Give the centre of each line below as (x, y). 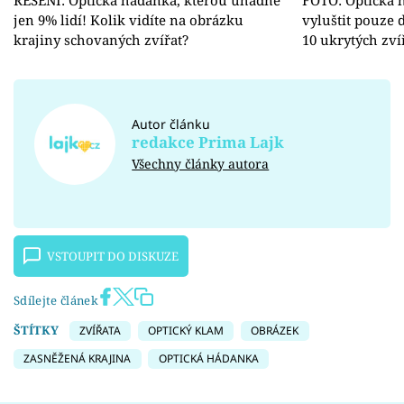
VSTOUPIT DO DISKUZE (113, 256)
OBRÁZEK (275, 331)
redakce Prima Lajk (208, 142)
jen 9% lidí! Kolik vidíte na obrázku (129, 19)
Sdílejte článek (56, 300)
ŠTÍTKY (36, 330)
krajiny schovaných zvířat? (101, 39)
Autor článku (171, 124)
